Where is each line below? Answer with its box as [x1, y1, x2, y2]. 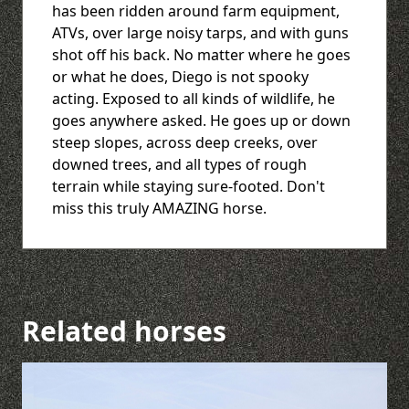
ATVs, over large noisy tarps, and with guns [52, 22, 349, 43]
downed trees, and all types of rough [52, 153, 307, 174]
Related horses [22, 311, 226, 350]
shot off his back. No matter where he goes [52, 44, 351, 65]
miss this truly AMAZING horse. [52, 197, 267, 218]
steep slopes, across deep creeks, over [52, 131, 318, 152]
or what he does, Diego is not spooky [52, 66, 309, 87]
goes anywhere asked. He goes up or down [52, 110, 351, 131]
